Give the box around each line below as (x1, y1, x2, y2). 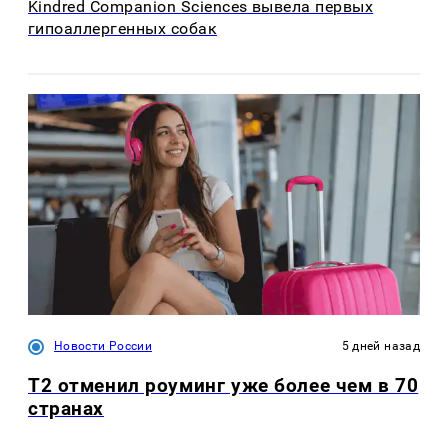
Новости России (54, 338, 153, 353)
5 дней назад (341, 338, 420, 353)
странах (28, 396, 105, 420)
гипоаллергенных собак (28, 18, 218, 38)
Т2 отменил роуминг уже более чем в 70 (28, 373, 419, 397)
